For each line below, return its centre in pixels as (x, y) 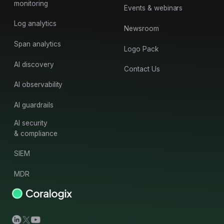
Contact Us (142, 69)
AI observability (38, 85)
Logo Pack (141, 49)
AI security (32, 123)
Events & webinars (153, 8)
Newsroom (141, 28)
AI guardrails (34, 105)
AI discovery (34, 64)
